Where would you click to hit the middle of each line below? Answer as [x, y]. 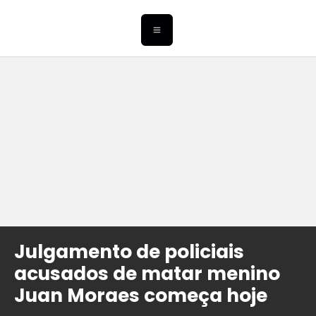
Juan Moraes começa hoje [141, 296]
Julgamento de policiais [129, 252]
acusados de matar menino [147, 274]
